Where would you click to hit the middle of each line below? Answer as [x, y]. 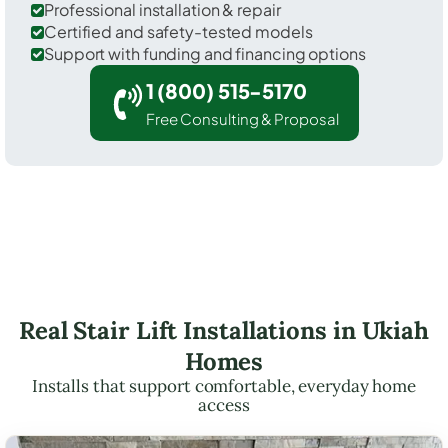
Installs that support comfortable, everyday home [224, 385]
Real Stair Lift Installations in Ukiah [224, 330]
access [224, 404]
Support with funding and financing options [205, 53]
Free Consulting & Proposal [242, 118]
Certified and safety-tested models [178, 31]
